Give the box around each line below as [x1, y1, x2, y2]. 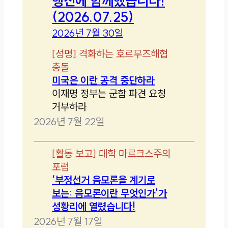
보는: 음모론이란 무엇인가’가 [52, 186, 167, 199]
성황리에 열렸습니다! [52, 199, 136, 213]
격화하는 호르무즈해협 [79, 47, 168, 60]
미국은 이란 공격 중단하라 [52, 73, 155, 87]
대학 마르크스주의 [99, 147, 171, 160]
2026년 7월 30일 [52, 26, 124, 39]
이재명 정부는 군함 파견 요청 [52, 87, 166, 100]
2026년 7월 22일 [34, 115, 105, 128]
